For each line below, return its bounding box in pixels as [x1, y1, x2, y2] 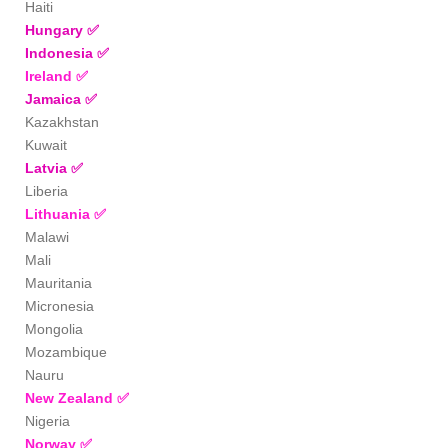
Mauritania [25, 275, 92, 292]
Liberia [25, 183, 68, 200]
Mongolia [25, 321, 83, 338]
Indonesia [25, 45, 97, 62]
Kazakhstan [25, 114, 103, 131]
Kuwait [25, 137, 67, 154]
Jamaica [25, 91, 85, 108]
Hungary [25, 22, 87, 39]
